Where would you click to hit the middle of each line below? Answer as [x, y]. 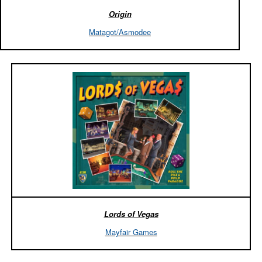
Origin [120, 13]
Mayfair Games [131, 232]
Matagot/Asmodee [120, 32]
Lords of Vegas [131, 213]
